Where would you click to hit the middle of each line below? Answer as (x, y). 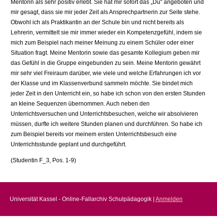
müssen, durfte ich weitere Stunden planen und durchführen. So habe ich (107, 124)
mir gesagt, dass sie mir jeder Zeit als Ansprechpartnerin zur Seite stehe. (106, 12)
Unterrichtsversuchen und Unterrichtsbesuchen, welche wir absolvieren (105, 114)
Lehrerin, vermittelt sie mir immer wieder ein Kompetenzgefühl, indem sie (107, 33)
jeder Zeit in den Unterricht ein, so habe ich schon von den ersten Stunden (108, 94)
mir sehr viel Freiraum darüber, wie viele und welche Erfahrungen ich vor (106, 73)
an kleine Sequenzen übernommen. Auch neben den (80, 104)
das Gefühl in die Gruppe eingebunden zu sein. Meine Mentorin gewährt (106, 63)
